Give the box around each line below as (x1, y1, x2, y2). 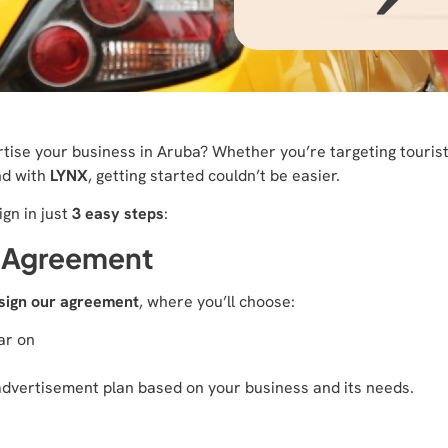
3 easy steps (72, 203, 164, 225)
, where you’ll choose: (139, 290, 295, 312)
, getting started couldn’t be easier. (88, 164, 340, 186)
